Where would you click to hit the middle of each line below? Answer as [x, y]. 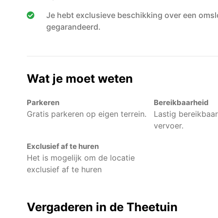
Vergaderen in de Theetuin [102, 207]
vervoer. [169, 126]
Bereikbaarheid [182, 103]
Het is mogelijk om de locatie [81, 158]
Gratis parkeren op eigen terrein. [86, 114]
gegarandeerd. [73, 27]
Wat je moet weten [80, 79]
